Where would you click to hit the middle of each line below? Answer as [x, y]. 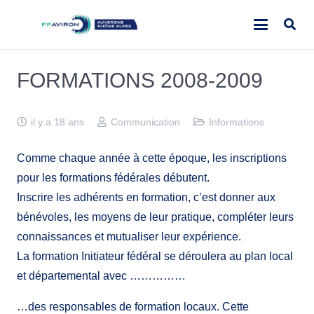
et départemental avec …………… [101, 276]
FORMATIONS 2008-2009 [140, 80]
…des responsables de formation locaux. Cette [133, 307]
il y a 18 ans [57, 122]
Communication [145, 122]
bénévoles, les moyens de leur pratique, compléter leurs [155, 217]
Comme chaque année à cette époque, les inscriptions [152, 158]
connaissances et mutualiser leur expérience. [129, 237]
